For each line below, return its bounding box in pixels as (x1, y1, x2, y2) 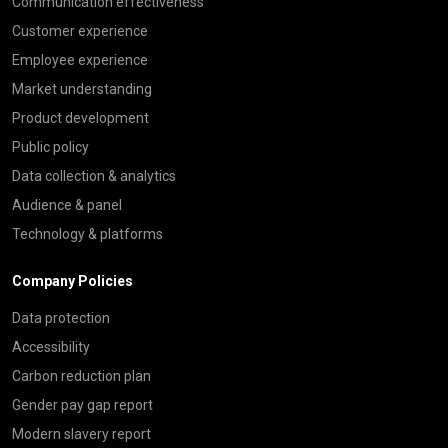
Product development (12, 109, 149, 126)
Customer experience (12, 22, 148, 39)
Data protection (12, 309, 110, 326)
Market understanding (12, 80, 152, 97)
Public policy (12, 138, 89, 155)
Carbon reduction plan (12, 367, 151, 384)
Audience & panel (12, 196, 122, 213)
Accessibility (12, 338, 90, 355)
